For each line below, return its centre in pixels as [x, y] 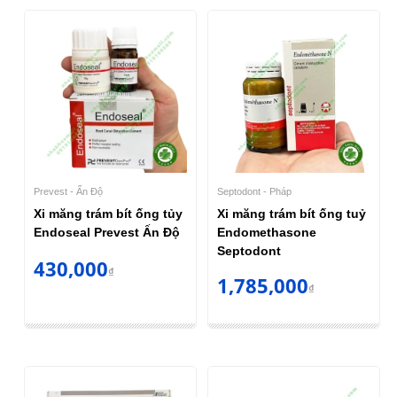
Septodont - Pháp [254, 191]
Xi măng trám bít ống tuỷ [292, 213]
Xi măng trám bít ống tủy [108, 213]
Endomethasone [267, 232]
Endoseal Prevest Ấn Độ [106, 232]
